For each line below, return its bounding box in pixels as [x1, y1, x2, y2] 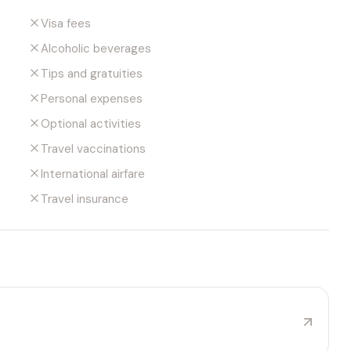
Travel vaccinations [41, 140, 146, 157]
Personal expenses [41, 90, 143, 107]
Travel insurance [41, 190, 128, 207]
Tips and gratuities [41, 65, 143, 81]
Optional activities [41, 115, 141, 132]
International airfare [41, 165, 145, 182]
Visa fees [41, 15, 91, 31]
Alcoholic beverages [41, 40, 151, 56]
